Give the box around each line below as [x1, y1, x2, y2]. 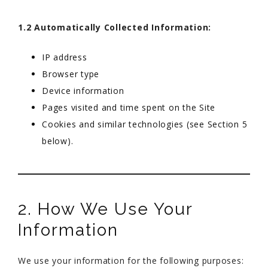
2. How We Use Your [18, 199, 193, 219]
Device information [42, 85, 124, 96]
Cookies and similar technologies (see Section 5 [42, 118, 248, 130]
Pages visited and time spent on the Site [42, 102, 215, 113]
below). [42, 135, 74, 147]
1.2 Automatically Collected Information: [18, 22, 211, 33]
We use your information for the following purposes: [18, 255, 244, 266]
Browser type [42, 68, 99, 80]
